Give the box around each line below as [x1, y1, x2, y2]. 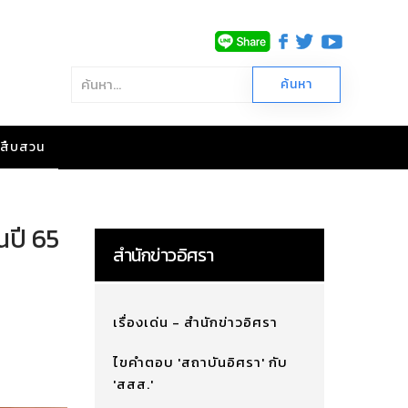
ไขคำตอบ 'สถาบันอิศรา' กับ [112, 352, 288, 372]
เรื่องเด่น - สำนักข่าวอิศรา [112, 311, 278, 332]
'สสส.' [112, 373, 154, 394]
